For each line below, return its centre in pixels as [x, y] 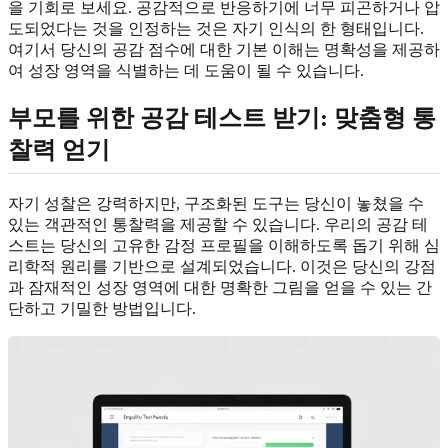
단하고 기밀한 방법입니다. [102, 308]
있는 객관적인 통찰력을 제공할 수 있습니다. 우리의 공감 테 [218, 224]
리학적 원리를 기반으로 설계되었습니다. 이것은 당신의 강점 [222, 266]
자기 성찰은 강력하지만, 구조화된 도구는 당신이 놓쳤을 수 [216, 203]
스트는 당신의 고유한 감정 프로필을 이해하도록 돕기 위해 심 [224, 245]
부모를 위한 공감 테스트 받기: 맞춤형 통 [222, 117]
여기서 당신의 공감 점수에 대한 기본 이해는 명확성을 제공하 [224, 49]
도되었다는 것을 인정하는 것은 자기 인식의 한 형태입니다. [216, 28]
